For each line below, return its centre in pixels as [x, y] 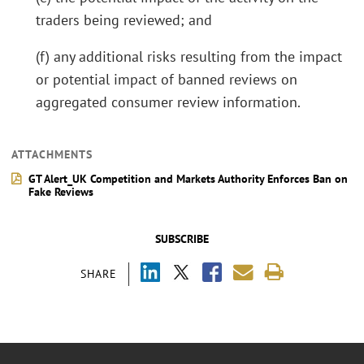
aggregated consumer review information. [168, 102]
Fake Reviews [61, 192]
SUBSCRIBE [182, 239]
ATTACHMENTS [52, 155]
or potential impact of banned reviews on [167, 80]
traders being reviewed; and [124, 19]
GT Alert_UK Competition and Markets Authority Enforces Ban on [188, 179]
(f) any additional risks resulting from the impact [189, 57]
